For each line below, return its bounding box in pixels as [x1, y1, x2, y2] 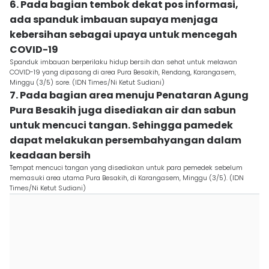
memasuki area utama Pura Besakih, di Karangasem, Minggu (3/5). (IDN [10, 173, 244, 183]
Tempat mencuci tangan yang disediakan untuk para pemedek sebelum [10, 163, 243, 172]
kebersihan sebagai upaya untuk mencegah [10, 28, 237, 41]
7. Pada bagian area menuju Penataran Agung [10, 88, 249, 102]
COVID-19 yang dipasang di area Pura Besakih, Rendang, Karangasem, [10, 67, 236, 77]
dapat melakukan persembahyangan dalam [10, 133, 241, 147]
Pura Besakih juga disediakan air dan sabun [10, 103, 236, 117]
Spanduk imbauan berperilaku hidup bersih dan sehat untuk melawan [10, 57, 237, 67]
